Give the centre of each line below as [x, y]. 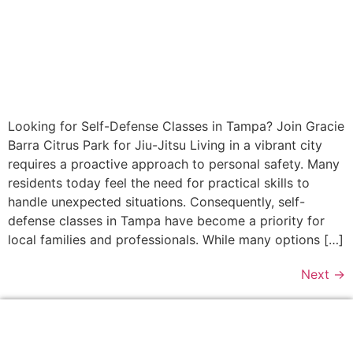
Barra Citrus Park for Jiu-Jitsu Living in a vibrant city [165, 145]
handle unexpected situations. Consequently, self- [156, 201]
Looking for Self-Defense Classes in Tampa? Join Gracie [176, 126]
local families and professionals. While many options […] [176, 239]
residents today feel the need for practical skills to [159, 182]
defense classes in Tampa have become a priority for [166, 220]
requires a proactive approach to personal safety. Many [174, 163]
